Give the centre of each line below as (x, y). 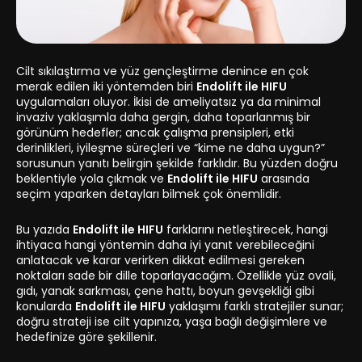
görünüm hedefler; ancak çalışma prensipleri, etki (155, 133)
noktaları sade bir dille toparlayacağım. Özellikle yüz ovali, (176, 276)
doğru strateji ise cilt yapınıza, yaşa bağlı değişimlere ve (172, 322)
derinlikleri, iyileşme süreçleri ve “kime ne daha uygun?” (170, 148)
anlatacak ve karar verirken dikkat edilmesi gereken (160, 261)
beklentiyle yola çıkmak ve (92, 179)
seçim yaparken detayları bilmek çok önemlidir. (149, 194)
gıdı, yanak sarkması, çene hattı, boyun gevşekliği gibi (165, 291)
